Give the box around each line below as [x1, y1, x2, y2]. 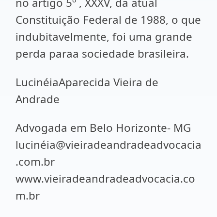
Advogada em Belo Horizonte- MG [15, 120, 191, 135]
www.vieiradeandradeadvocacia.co [15, 171, 195, 186]
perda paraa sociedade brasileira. [15, 46, 189, 61]
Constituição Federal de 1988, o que [15, 12, 201, 27]
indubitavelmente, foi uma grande [15, 29, 192, 44]
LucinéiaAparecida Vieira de [15, 75, 158, 90]
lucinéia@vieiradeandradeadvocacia [15, 137, 201, 152]
